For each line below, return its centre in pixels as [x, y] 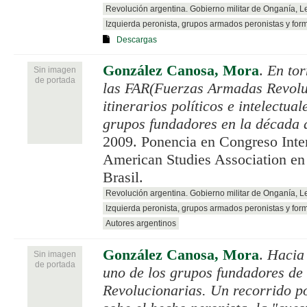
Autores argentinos [141, 223]
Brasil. [123, 177]
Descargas [137, 39]
